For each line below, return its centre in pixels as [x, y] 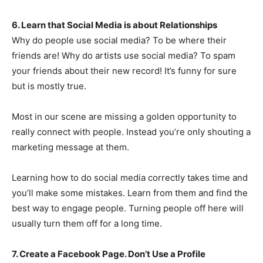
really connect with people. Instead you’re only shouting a [131, 132]
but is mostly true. [49, 86]
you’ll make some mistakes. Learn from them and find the [130, 193]
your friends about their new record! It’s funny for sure [124, 71]
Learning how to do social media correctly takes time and [130, 178]
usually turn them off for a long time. [87, 223]
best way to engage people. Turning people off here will [128, 208]
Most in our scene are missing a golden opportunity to [124, 117]
